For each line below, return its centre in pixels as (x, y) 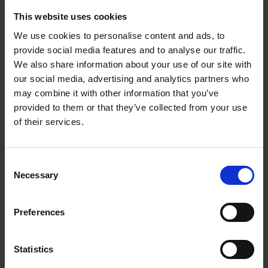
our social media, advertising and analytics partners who (131, 78)
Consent (21, 163)
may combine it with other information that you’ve (116, 93)
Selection (22, 177)
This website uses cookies (71, 16)
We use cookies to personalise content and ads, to (119, 35)
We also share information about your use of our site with (133, 64)
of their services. (49, 121)
